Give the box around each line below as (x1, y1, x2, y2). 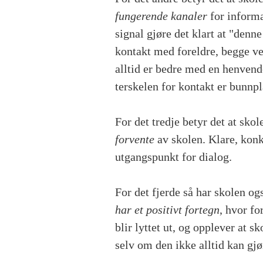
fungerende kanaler (115, 9, 207, 23)
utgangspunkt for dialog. (115, 150, 235, 164)
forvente (115, 133, 157, 146)
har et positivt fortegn (115, 203, 220, 217)
